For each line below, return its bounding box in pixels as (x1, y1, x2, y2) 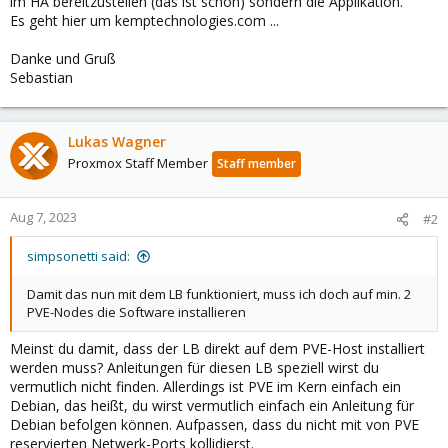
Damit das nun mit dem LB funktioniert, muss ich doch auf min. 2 (27, 285, 411, 303)
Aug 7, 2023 (10, 208, 77, 226)
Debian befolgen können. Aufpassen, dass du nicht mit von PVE (10, 415, 419, 434)
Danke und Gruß (10, 49, 116, 68)
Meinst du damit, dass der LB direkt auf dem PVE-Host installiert (10, 339, 425, 358)
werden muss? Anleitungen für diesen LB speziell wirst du (10, 358, 379, 377)
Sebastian (10, 68, 73, 87)
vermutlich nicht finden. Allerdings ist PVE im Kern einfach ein (10, 377, 401, 396)
